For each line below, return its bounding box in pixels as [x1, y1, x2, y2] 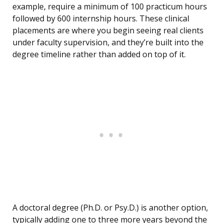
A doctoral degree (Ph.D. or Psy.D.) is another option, [12, 202, 208, 214]
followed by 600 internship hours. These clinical [12, 13, 189, 24]
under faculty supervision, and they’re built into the [12, 37, 204, 48]
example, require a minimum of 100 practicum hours [12, 1, 207, 12]
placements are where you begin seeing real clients [12, 25, 204, 36]
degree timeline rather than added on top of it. [12, 49, 186, 60]
